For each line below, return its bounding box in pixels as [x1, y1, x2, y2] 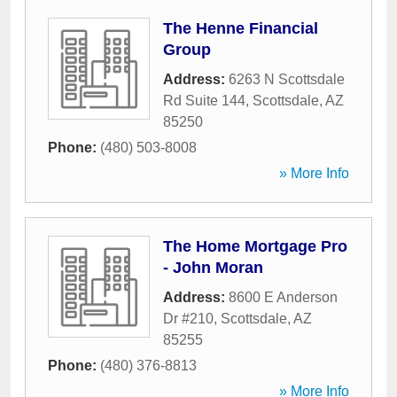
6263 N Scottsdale [229, 72, 345, 87]
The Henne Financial [163, 19, 318, 37]
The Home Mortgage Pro [163, 237, 347, 255]
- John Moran [163, 259, 263, 276]
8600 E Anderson [229, 290, 338, 305]
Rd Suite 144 [163, 93, 245, 108]
